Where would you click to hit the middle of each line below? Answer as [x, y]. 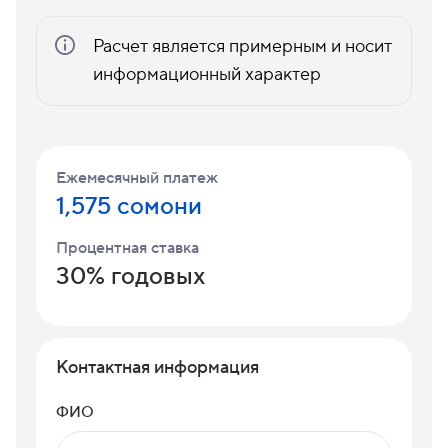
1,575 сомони [129, 207]
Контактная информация [157, 368]
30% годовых [130, 277]
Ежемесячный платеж [137, 178]
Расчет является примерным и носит [242, 47]
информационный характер [207, 75]
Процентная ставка [127, 248]
